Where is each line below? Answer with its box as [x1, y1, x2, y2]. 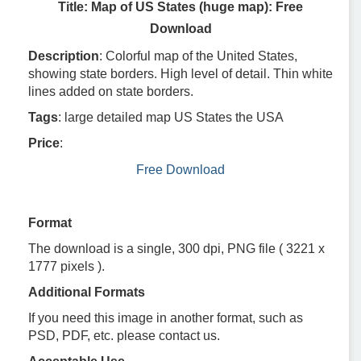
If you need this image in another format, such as [28, 310, 303, 325]
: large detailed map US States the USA [58, 110, 284, 124]
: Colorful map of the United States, [99, 48, 297, 63]
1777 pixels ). [28, 259, 105, 273]
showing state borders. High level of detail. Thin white [28, 66, 333, 81]
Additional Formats [28, 284, 145, 299]
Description [28, 48, 99, 63]
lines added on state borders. [28, 84, 193, 98]
